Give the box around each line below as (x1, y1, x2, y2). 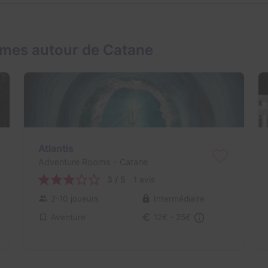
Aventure (50, 212, 86, 223)
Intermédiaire (153, 194, 205, 204)
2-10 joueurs (50, 194, 99, 204)
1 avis (133, 175, 155, 185)
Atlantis (38, 142, 74, 155)
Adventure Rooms (38, 157, 111, 167)
